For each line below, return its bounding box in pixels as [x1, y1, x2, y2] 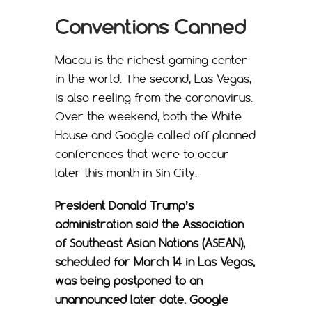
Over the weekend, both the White [55, 109, 242, 123]
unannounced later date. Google [55, 292, 228, 306]
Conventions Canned [55, 14, 246, 39]
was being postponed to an [55, 273, 203, 288]
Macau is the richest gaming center [55, 52, 247, 67]
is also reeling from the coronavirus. [55, 90, 253, 104]
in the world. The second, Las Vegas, [55, 71, 251, 86]
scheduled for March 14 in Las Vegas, [55, 254, 255, 269]
